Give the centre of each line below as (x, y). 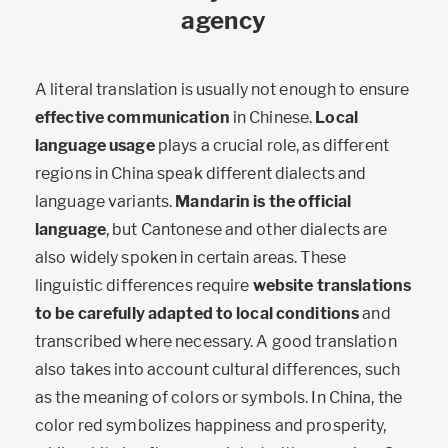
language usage (95, 146)
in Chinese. (272, 118)
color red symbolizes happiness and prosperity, (211, 426)
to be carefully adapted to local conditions (197, 314)
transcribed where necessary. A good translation (216, 342)
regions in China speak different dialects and (201, 174)
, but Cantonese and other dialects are (246, 230)
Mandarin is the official (263, 202)
